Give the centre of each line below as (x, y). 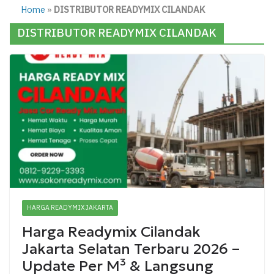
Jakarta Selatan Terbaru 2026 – (131, 249)
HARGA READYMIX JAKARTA (70, 208)
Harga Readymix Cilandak (111, 232)
